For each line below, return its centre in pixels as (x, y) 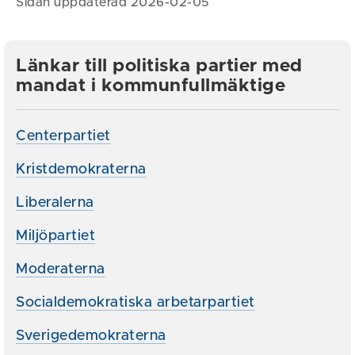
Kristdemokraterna (81, 170)
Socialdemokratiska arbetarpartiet (136, 303)
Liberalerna (55, 203)
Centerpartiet (63, 136)
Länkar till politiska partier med (159, 66)
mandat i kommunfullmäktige (151, 86)
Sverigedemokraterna (91, 336)
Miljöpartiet (55, 236)
